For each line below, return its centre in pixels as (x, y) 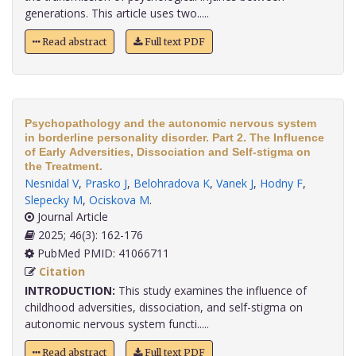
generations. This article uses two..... (117, 14)
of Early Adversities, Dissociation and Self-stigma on (168, 152)
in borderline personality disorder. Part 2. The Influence (174, 138)
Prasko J (106, 184)
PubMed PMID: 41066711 (102, 253)
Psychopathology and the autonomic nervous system (170, 124)
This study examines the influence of (211, 291)
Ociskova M (119, 200)
